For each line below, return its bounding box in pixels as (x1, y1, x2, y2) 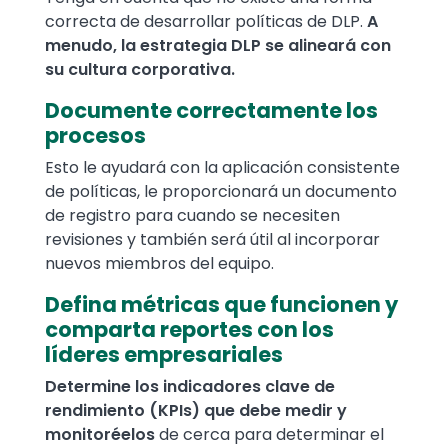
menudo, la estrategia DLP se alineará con (45, 34, 391, 58)
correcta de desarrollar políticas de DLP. (45, 10, 367, 34)
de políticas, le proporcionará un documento (45, 180, 397, 204)
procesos (45, 121, 146, 151)
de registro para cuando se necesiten (45, 204, 340, 228)
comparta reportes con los (45, 315, 334, 345)
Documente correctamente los (45, 96, 378, 126)
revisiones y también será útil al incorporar (45, 228, 380, 252)
